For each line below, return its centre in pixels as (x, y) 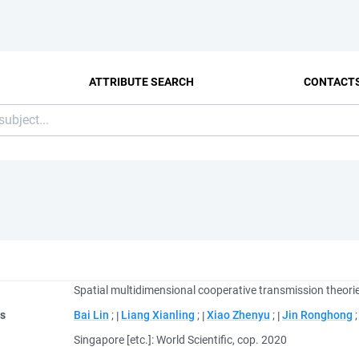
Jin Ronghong (317, 315)
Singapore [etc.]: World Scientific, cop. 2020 (180, 340)
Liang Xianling (158, 315)
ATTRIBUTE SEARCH (142, 81)
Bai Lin (91, 315)
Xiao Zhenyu (238, 315)
